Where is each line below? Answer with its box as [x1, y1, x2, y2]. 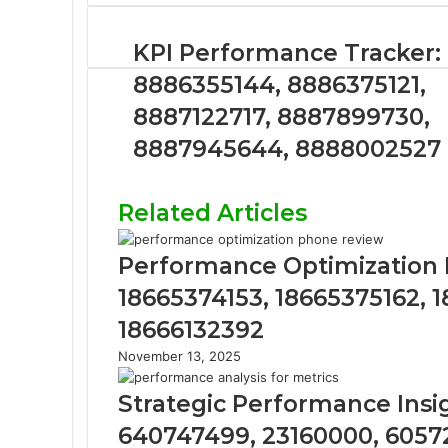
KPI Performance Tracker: [133, 38, 441, 67]
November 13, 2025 [118, 347, 241, 364]
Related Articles [118, 198, 307, 227]
